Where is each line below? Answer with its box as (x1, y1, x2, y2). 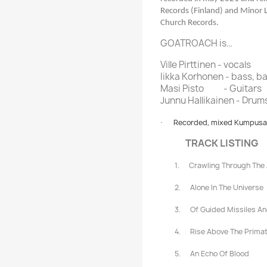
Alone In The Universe (190, 182, 263, 193)
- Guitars (223, 82, 262, 95)
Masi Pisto (160, 82, 204, 95)
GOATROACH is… (160, 37, 232, 50)
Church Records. (160, 18, 219, 28)
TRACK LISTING (160, 136, 259, 150)
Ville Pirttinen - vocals (160, 58, 251, 72)
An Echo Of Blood (190, 249, 249, 259)
